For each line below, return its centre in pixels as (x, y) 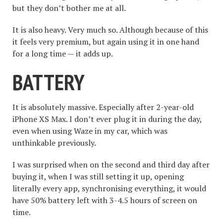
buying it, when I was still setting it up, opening (98, 177)
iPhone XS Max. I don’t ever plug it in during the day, (107, 119)
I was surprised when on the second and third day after (111, 165)
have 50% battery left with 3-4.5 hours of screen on (105, 200)
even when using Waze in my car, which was (90, 131)
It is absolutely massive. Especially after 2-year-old (103, 107)
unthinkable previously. (54, 143)
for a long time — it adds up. (63, 53)
